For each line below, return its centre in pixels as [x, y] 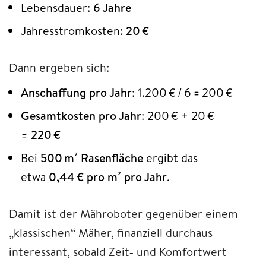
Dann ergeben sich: [59, 67]
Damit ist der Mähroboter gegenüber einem [123, 213]
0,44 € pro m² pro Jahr [108, 176]
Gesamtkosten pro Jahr [81, 115]
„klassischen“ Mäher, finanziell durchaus [111, 232]
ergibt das [170, 157]
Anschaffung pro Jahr [76, 92]
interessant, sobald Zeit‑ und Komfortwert [118, 251]
